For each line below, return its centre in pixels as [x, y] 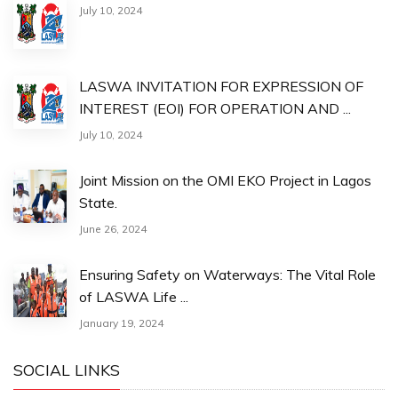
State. [98, 202]
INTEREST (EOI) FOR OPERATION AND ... [215, 108]
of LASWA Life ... [134, 296]
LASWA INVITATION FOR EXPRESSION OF [221, 86]
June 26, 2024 [113, 228]
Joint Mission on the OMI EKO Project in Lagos [225, 180]
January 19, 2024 [121, 322]
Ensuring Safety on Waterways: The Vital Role [227, 274]
